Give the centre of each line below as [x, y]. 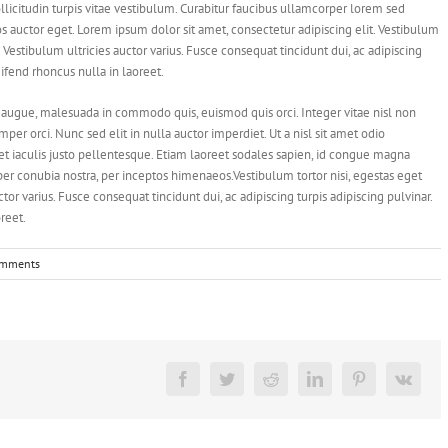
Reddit [290, 385]
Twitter [248, 385]
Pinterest [384, 385]
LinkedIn [342, 385]
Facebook [212, 385]
